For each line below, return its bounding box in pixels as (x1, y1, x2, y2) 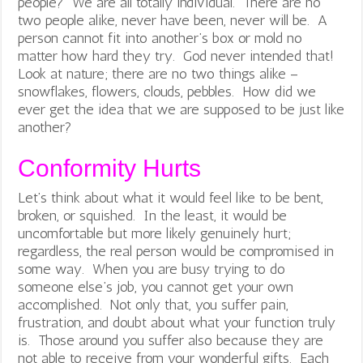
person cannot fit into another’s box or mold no (18, 29, 303, 48)
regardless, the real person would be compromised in (18, 242, 335, 261)
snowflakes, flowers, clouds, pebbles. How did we (18, 83, 317, 101)
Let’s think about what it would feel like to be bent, (18, 189, 324, 207)
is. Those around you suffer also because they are (18, 331, 324, 350)
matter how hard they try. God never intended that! (18, 47, 339, 66)
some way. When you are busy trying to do (18, 260, 286, 279)
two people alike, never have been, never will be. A (18, 11, 328, 30)
